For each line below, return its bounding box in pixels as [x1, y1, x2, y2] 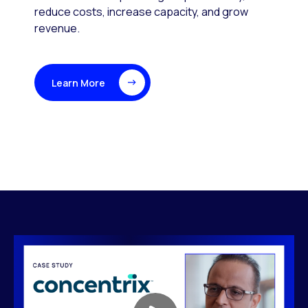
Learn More [51, 76, 105, 89]
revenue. [34, 21, 80, 36]
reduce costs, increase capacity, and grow [34, 4, 248, 20]
